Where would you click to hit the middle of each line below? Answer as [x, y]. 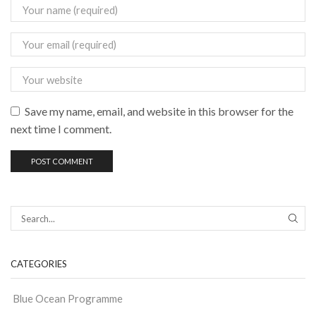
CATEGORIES [39, 263]
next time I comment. [61, 128]
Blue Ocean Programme [67, 298]
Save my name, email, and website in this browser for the [159, 111]
